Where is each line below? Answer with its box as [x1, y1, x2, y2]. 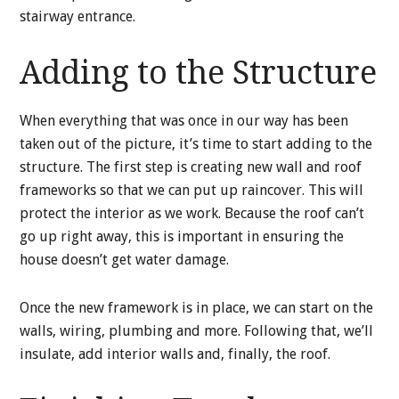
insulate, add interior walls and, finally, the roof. [20, 346, 331, 362]
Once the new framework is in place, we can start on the [20, 299, 374, 316]
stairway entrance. [20, 8, 136, 25]
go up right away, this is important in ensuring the [20, 228, 345, 245]
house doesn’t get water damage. [20, 251, 230, 268]
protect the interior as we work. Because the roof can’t [20, 205, 365, 222]
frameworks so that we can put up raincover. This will [20, 182, 364, 199]
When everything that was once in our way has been [20, 112, 349, 129]
